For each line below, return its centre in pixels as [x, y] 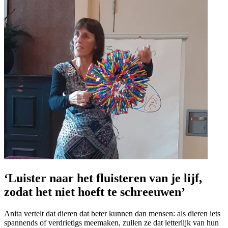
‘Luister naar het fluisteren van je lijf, [103, 178]
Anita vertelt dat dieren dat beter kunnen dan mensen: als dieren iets [112, 213]
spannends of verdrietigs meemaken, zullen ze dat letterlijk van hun [111, 222]
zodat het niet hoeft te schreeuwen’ [95, 192]
